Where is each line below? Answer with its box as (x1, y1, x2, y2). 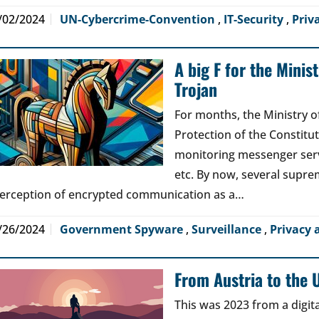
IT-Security (224, 11, 286, 27)
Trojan (174, 76, 217, 102)
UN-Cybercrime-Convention (60, 11, 218, 27)
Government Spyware (60, 221, 186, 237)
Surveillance (192, 221, 264, 237)
